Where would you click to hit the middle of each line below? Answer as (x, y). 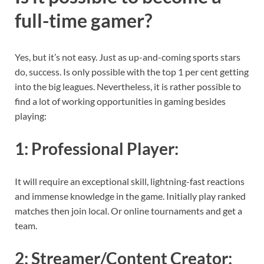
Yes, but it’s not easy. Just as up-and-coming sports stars (128, 57)
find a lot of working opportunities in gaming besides (120, 101)
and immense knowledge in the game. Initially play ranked (130, 196)
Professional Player (103, 148)
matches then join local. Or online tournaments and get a (128, 210)
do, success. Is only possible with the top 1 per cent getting (132, 71)
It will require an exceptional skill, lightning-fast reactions (130, 181)
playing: (31, 115)
